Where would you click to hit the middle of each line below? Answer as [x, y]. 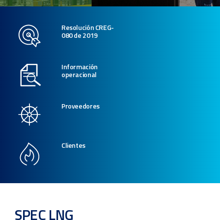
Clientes [73, 145]
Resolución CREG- [88, 27]
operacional [79, 74]
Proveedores [81, 106]
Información [80, 67]
